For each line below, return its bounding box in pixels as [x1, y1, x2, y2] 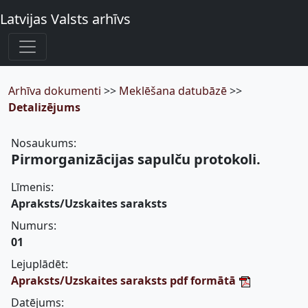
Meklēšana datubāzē [119, 83, 230, 98]
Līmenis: [11, 179, 54, 195]
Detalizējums [8, 100, 80, 115]
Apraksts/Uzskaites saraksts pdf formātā [11, 273, 239, 288]
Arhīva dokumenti [8, 83, 104, 98]
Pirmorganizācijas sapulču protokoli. [11, 150, 261, 168]
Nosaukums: [11, 135, 76, 151]
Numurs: [11, 218, 56, 233]
